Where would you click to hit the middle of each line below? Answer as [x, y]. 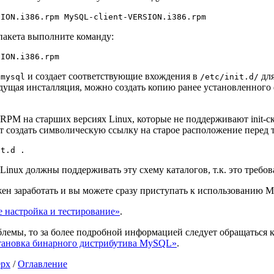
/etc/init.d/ [229, 77]
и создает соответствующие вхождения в [113, 76]
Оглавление [43, 264]
